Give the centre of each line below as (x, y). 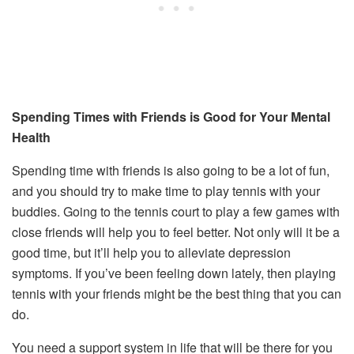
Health (31, 137)
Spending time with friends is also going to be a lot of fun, (171, 170)
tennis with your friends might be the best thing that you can (177, 293)
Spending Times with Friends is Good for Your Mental (171, 116)
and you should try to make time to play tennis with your (166, 190)
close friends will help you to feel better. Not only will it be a (176, 232)
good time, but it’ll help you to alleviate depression (151, 252)
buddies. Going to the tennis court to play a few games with (176, 211)
